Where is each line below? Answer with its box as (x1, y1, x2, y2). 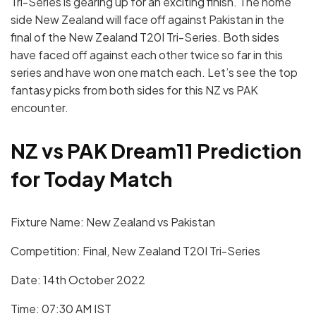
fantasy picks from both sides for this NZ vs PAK (11, 82, 258, 97)
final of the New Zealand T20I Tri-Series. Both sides (11, 29, 279, 44)
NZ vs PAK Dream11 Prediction (11, 138, 301, 164)
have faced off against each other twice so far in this (11, 47, 283, 62)
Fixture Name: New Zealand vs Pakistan (11, 214, 215, 230)
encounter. (11, 99, 68, 115)
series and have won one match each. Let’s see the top (11, 64, 298, 80)
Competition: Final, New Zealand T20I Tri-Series (11, 243, 260, 259)
